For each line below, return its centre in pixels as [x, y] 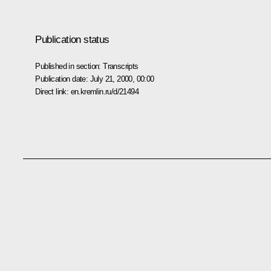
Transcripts [121, 66]
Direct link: [53, 91]
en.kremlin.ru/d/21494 [104, 91]
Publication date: [63, 79]
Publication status [72, 39]
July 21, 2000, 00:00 [122, 79]
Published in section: [69, 66]
